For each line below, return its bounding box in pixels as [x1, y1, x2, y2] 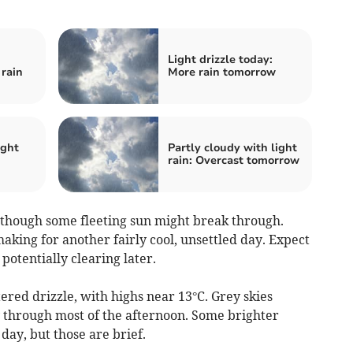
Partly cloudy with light [168, 139, 297, 155]
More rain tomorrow [168, 64, 276, 80]
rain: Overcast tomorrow [168, 152, 299, 168]
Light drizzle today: [168, 51, 273, 67]
